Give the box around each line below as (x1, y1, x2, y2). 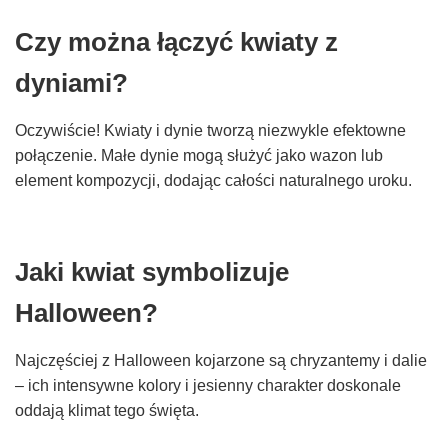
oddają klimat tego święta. (15, 402, 199, 420)
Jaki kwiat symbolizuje (15, 258, 289, 287)
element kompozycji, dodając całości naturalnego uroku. (15, 172, 412, 190)
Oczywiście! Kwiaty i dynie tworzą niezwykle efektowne (15, 122, 406, 140)
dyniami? (15, 69, 128, 98)
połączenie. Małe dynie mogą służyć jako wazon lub (15, 147, 383, 165)
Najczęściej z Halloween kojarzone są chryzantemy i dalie (15, 352, 427, 370)
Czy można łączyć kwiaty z (15, 28, 338, 57)
